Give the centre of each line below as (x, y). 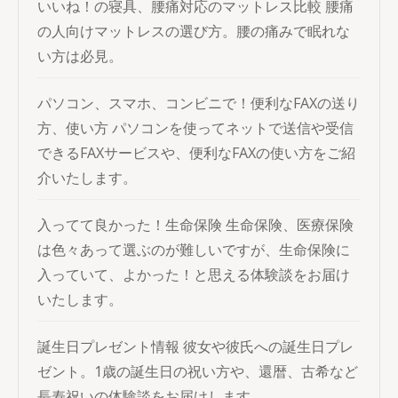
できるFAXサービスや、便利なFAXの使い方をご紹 (196, 153)
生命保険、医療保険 (288, 225)
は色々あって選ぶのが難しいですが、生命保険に (194, 250)
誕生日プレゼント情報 (108, 346)
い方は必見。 (80, 56)
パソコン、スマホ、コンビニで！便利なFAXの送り (199, 103)
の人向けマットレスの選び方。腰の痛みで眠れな (194, 31)
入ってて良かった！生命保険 (130, 225)
